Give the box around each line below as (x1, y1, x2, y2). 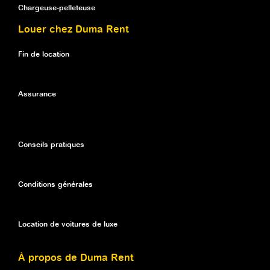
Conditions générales (18, 180, 93, 189)
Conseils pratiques (18, 140, 84, 149)
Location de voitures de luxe (18, 220, 118, 228)
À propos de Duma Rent (18, 253, 134, 263)
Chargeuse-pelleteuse (18, 4, 95, 12)
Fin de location (18, 50, 69, 58)
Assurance (18, 90, 56, 98)
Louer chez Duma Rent (18, 24, 129, 35)
